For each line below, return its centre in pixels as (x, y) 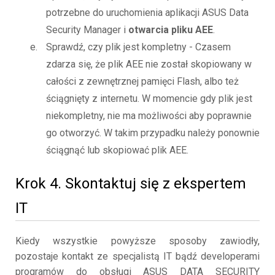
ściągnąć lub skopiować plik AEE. (117, 150)
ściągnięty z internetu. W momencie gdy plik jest (149, 99)
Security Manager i (87, 30)
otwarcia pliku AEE (171, 30)
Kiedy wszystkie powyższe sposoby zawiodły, (137, 241)
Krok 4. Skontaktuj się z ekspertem (131, 184)
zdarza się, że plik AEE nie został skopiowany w (149, 64)
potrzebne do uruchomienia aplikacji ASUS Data (147, 13)
